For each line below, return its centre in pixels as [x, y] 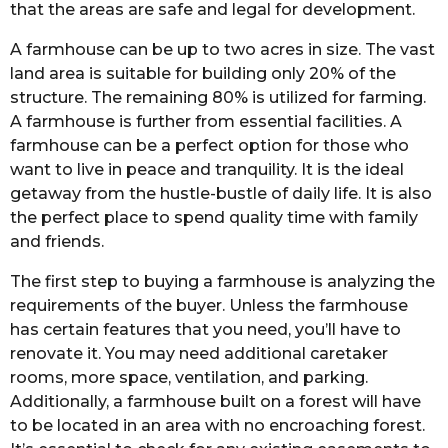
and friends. [57, 241]
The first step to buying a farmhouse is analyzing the [222, 282]
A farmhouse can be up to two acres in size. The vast [222, 49]
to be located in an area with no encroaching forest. [217, 426]
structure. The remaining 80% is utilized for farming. [218, 97]
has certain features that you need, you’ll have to [205, 330]
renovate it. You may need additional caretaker [199, 354]
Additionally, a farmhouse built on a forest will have [215, 402]
